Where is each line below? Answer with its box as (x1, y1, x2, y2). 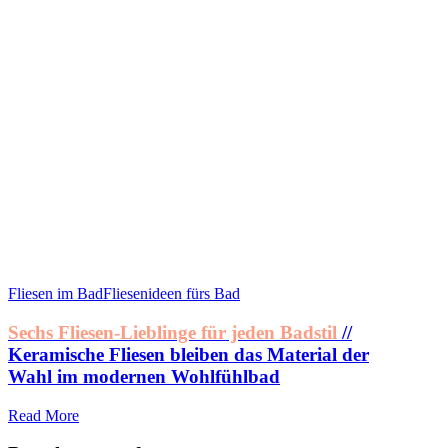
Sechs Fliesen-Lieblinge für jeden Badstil (8, 321, 337, 343)
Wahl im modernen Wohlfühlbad (8, 365, 280, 387)
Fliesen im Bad (8, 285, 103, 303)
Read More (8, 406, 79, 424)
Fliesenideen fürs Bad (103, 285, 240, 303)
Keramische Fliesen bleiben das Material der (8, 343, 369, 365)
